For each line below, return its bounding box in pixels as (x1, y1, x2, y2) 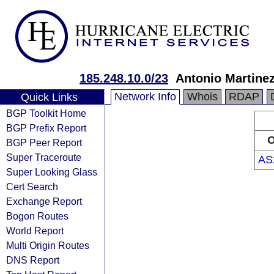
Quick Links (20, 91, 78, 103)
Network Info (114, 91, 176, 103)
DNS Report (6, 254, 59, 265)
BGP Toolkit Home (6, 108, 86, 119)
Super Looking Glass (6, 166, 97, 177)
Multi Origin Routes (6, 240, 89, 251)
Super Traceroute (6, 152, 81, 163)
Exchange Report (6, 196, 82, 207)
